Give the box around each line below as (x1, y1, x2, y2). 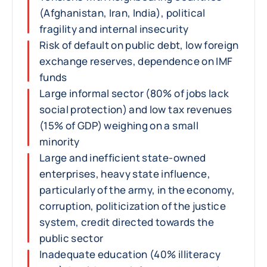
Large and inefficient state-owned (39, 151, 206, 164)
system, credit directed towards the (39, 215, 214, 229)
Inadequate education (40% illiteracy (39, 247, 221, 261)
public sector (39, 231, 104, 245)
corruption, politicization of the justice (39, 199, 226, 213)
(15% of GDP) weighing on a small (39, 119, 198, 132)
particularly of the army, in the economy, (39, 183, 235, 197)
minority (39, 135, 80, 148)
